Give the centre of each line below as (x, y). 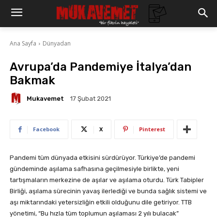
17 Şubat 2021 (91, 99)
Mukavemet (45, 98)
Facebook (46, 129)
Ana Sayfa (23, 44)
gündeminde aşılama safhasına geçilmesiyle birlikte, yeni (94, 169)
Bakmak (32, 81)
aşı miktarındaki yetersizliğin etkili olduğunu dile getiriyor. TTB (101, 202)
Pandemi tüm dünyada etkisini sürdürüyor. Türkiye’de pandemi (102, 158)
